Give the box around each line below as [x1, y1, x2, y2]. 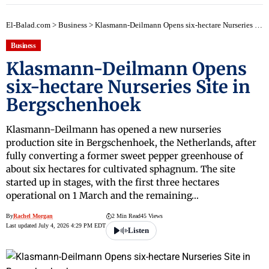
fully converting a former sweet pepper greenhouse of [6, 150, 243, 162]
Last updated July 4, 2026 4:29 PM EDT [6, 222, 106, 229]
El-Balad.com [6, 20, 50, 29]
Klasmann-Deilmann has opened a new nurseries [6, 124, 221, 136]
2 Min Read [112, 213, 141, 220]
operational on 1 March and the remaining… [6, 190, 199, 202]
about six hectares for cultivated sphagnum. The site [6, 163, 235, 175]
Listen [128, 226, 149, 235]
